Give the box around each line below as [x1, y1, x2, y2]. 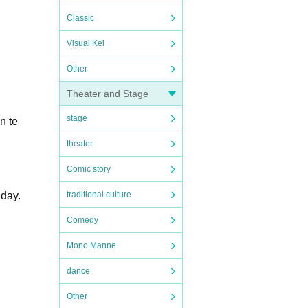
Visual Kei [67, 38, 104, 48]
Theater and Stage [67, 88, 148, 99]
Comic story [67, 164, 111, 174]
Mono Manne [67, 241, 116, 250]
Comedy [67, 215, 98, 225]
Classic [67, 13, 94, 23]
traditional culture [67, 190, 131, 199]
